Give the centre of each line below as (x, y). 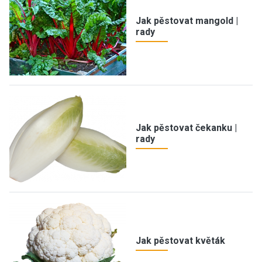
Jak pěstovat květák (180, 241)
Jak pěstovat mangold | (187, 20)
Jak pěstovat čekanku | (186, 127)
